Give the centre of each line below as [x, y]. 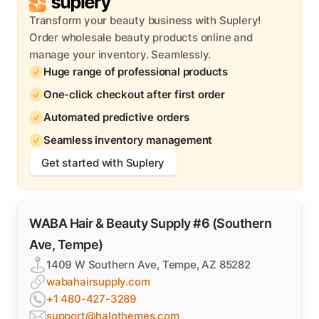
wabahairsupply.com [98, 282]
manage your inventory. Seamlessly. [120, 54]
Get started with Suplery [103, 163]
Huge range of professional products [136, 72]
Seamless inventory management [128, 140]
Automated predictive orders [116, 117]
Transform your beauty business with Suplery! [145, 20]
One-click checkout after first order [134, 94]
